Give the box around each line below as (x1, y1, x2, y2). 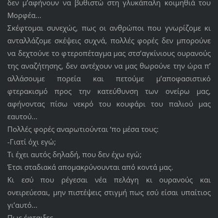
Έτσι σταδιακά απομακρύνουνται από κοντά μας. (7, 162, 173, 172)
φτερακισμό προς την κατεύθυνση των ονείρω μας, (7, 86, 211, 96)
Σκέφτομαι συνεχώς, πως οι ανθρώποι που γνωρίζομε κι (7, 23, 211, 33)
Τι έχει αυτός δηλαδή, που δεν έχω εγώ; (7, 149, 142, 160)
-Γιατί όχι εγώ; (7, 137, 58, 147)
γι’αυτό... (7, 200, 37, 210)
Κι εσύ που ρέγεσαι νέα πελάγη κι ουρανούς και (7, 175, 211, 185)
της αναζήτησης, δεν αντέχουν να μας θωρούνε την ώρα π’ (7, 61, 211, 71)
